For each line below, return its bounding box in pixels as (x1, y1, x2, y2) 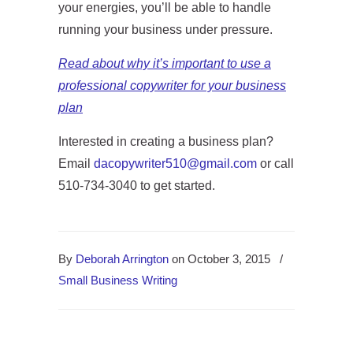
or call (257, 157, 294, 170)
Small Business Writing (58, 273, 177, 287)
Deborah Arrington (76, 252, 169, 266)
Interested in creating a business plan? (58, 135, 273, 148)
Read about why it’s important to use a (58, 57, 271, 70)
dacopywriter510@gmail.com (94, 157, 257, 170)
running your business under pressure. (58, 23, 273, 36)
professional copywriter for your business (58, 79, 286, 92)
